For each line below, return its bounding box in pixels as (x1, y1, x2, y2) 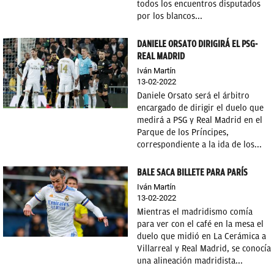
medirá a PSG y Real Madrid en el (137, 115, 262, 125)
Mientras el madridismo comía (137, 207, 253, 217)
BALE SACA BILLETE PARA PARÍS (137, 167, 248, 178)
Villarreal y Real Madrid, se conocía (137, 243, 271, 254)
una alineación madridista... (137, 256, 243, 266)
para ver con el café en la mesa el (137, 219, 264, 229)
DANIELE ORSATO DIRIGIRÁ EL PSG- (137, 39, 257, 50)
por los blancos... (137, 11, 202, 21)
